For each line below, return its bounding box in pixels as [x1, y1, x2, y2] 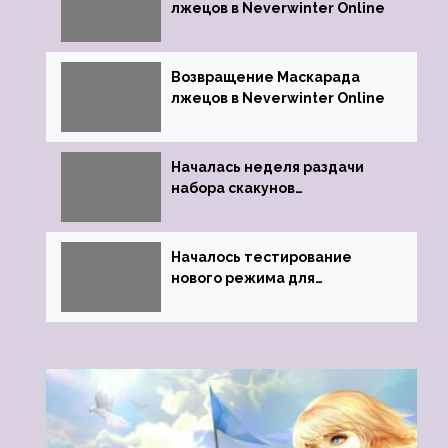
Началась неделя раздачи [171, 159, 364, 175]
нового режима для [171, 270, 315, 286]
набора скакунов [171, 180, 295, 196]
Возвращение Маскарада [171, 69, 360, 85]
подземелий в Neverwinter [171, 291, 370, 307]
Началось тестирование [171, 249, 352, 265]
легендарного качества [171, 201, 350, 217]
